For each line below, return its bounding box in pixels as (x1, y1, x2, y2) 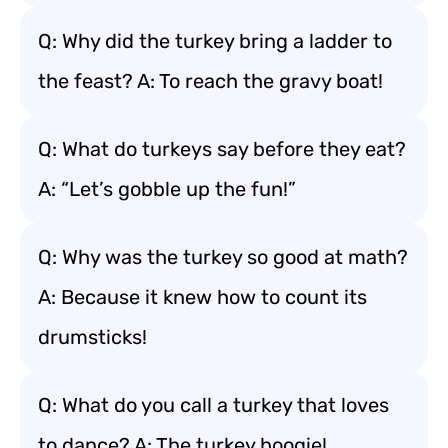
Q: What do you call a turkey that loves (38, 393, 389, 417)
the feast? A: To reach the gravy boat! (38, 69, 383, 93)
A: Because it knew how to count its (38, 285, 367, 309)
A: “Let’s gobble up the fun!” (38, 177, 296, 201)
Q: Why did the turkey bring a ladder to (38, 29, 392, 53)
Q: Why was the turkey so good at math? (38, 245, 408, 269)
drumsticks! (38, 325, 147, 349)
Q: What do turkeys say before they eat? (38, 137, 406, 161)
